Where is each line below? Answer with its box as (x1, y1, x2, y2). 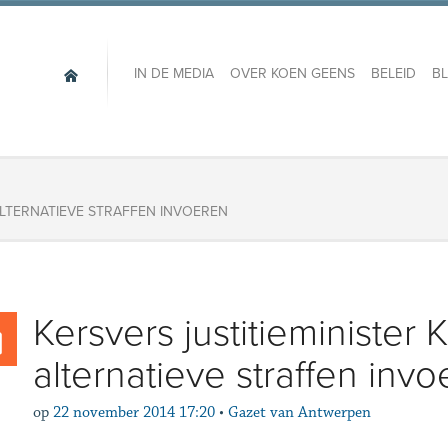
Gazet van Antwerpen (227, 403, 371, 422)
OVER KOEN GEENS (229, 65, 355, 83)
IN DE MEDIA (133, 65, 214, 83)
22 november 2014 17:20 (52, 403, 215, 422)
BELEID (370, 65, 416, 83)
